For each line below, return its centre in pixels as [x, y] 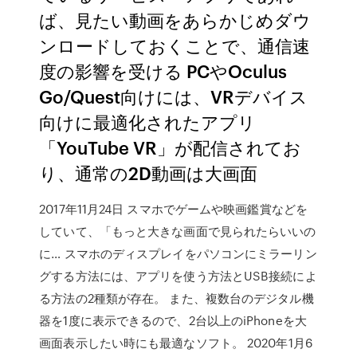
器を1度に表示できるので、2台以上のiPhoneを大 [173, 320]
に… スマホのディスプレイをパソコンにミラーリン [178, 253]
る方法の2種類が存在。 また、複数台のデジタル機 [177, 298]
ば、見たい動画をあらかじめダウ [175, 20]
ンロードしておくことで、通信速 [175, 45]
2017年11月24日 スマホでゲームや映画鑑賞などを [173, 209]
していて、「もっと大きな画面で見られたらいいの [178, 231]
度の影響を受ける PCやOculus [163, 71]
